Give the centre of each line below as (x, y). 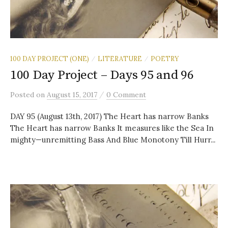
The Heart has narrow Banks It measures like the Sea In (112, 128)
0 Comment (126, 95)
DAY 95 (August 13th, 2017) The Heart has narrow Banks (109, 117)
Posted (23, 95)
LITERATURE (120, 59)
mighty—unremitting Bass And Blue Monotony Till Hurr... (113, 140)
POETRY (165, 59)
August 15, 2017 (72, 95)
